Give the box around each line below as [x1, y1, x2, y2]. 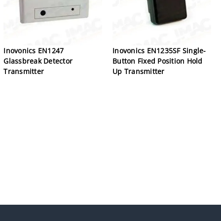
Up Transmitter [112, 66, 165, 76]
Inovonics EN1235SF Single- [112, 45, 206, 55]
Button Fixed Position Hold [112, 56, 203, 66]
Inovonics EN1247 [3, 45, 64, 55]
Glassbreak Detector [3, 56, 73, 66]
